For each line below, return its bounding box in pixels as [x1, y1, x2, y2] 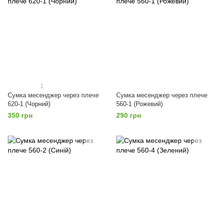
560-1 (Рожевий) [116, 100, 163, 108]
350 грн [8, 111, 32, 119]
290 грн [116, 111, 141, 119]
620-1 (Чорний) [8, 100, 50, 108]
